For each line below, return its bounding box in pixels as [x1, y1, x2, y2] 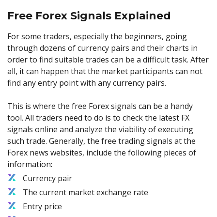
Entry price [23, 201, 62, 212]
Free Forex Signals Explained [7, 9, 171, 22]
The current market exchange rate [23, 186, 148, 198]
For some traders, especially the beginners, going [7, 31, 187, 42]
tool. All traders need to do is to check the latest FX [7, 112, 189, 123]
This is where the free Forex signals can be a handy [7, 100, 193, 111]
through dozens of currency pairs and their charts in [7, 42, 198, 53]
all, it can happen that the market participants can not [7, 65, 202, 77]
